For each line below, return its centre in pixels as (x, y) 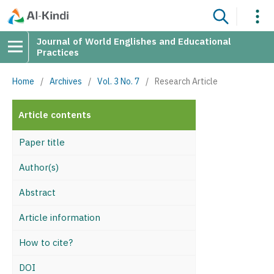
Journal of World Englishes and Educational (134, 41)
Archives (66, 81)
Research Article (186, 81)
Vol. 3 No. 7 (118, 81)
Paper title (42, 142)
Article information (60, 217)
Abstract (37, 192)
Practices (58, 52)
